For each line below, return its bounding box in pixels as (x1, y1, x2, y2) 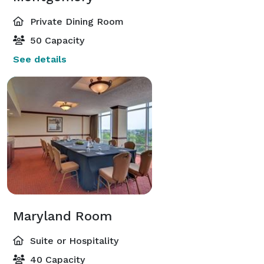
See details (13, 53, 67, 65)
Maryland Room (13, 208, 112, 223)
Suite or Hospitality (27, 235, 118, 246)
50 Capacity (27, 34, 84, 46)
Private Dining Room (27, 15, 124, 27)
